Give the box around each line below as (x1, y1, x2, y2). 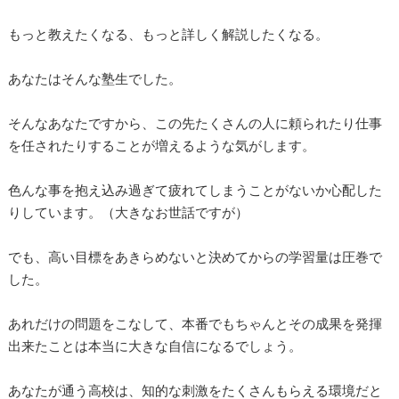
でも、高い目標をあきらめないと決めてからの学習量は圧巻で (8, 248, 382, 265)
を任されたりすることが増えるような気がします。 (8, 137, 315, 153)
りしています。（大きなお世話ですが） (8, 204, 248, 220)
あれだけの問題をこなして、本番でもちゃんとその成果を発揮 (8, 315, 382, 331)
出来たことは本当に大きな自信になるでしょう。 (8, 338, 302, 354)
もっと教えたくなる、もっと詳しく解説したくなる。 (8, 26, 329, 42)
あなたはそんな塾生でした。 (8, 70, 182, 86)
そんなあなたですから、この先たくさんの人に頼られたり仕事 (8, 115, 382, 131)
